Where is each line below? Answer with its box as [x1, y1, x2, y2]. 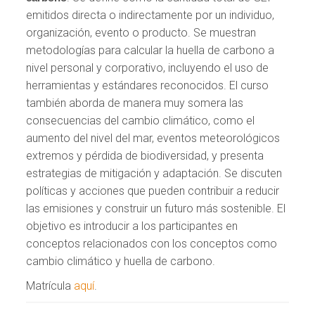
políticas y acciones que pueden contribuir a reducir [26, 184, 280, 198]
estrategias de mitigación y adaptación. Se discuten [26, 166, 283, 180]
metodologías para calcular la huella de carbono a [26, 43, 275, 57]
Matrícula [26, 278, 75, 292]
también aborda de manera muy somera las [26, 96, 244, 110]
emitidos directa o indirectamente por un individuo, [26, 8, 275, 22]
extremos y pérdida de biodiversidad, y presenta [26, 148, 264, 162]
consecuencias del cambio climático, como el [26, 113, 255, 127]
